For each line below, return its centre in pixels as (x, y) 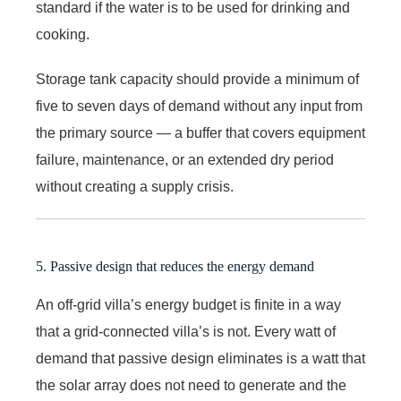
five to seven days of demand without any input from (199, 106)
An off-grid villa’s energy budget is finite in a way (188, 304)
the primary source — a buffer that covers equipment (200, 132)
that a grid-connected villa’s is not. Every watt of (186, 331)
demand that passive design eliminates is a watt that (200, 358)
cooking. (63, 34)
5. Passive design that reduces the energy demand (175, 266)
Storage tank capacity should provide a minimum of (197, 79)
